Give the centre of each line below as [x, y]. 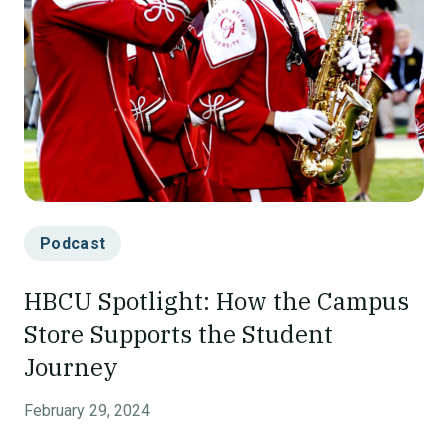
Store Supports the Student [178, 334]
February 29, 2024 [87, 410]
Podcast [73, 243]
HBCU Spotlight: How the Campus [216, 301]
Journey [71, 367]
